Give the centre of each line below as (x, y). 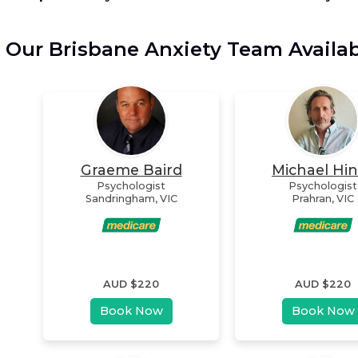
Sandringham (120, 198)
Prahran (312, 198)
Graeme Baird (131, 169)
